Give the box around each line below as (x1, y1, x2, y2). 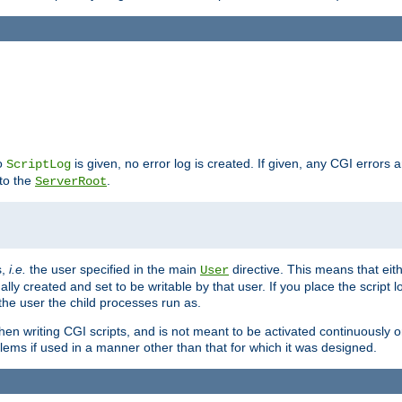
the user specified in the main (26, 261, 200, 276)
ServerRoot (35, 173, 107, 188)
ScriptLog (6, 156, 71, 171)
